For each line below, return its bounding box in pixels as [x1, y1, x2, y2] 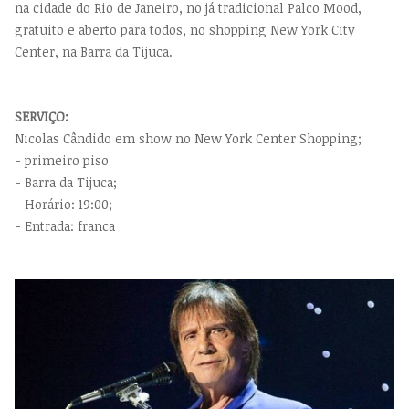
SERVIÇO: [15, 108, 68, 126]
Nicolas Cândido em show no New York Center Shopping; [15, 130, 362, 148]
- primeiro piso [15, 152, 109, 170]
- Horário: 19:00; [15, 195, 112, 214]
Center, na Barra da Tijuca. [15, 43, 173, 61]
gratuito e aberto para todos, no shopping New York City [15, 21, 355, 39]
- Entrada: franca [15, 217, 115, 236]
